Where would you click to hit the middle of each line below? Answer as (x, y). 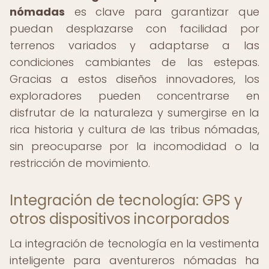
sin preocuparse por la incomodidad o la (134, 146)
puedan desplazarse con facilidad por (134, 29)
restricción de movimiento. (80, 163)
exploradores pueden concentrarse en (134, 96)
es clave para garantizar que (162, 12)
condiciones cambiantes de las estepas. (134, 62)
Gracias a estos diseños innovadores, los (134, 79)
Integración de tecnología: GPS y (126, 200)
